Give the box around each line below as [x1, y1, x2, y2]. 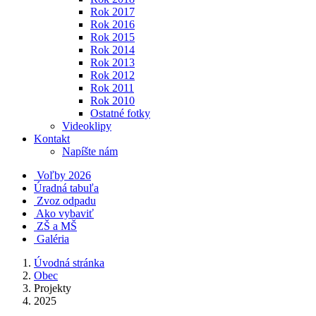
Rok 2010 [90, 95, 135, 107]
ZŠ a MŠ [37, 220, 77, 232]
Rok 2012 [90, 69, 135, 81]
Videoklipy [62, 120, 111, 132]
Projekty [34, 282, 71, 294]
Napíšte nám [62, 145, 118, 157]
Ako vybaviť [36, 207, 94, 219]
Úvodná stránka [34, 257, 104, 269]
